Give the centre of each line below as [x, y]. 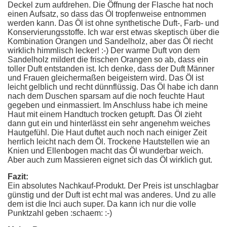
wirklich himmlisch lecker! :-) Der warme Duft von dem [104, 50]
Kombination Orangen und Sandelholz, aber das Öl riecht [110, 41]
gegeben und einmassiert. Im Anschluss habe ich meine [108, 105]
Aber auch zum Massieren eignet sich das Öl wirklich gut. [110, 160]
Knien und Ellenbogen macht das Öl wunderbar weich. [105, 151]
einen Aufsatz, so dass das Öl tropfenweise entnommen [107, 14]
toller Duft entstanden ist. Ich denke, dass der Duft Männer [111, 69]
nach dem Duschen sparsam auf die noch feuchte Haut [106, 96]
